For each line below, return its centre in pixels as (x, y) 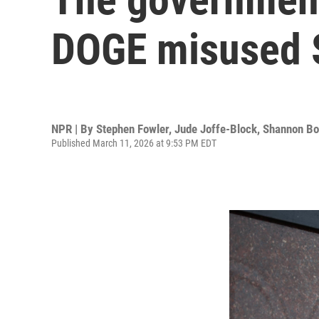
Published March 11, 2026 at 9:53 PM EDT (134, 143)
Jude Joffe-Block (216, 129)
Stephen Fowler (132, 129)
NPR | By (74, 129)
